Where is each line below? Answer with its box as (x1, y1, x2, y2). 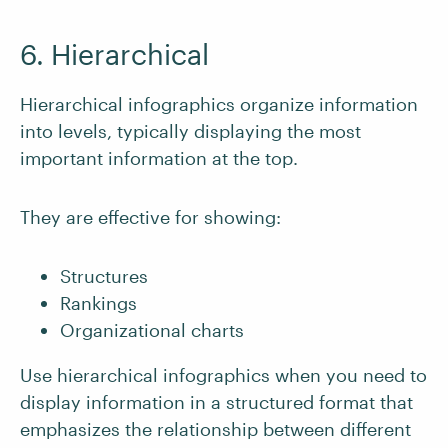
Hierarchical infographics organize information (20, 93, 418, 116)
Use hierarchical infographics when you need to (20, 364, 427, 387)
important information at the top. (20, 147, 298, 170)
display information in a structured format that (20, 391, 413, 414)
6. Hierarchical (20, 38, 209, 71)
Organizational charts (60, 319, 244, 342)
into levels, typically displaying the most (20, 120, 361, 143)
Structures (60, 265, 148, 288)
